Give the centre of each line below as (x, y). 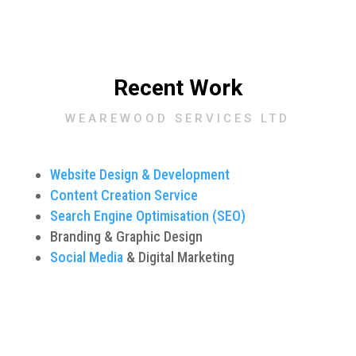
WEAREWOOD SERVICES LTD (178, 118)
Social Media (86, 257)
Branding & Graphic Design (126, 236)
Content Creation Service (124, 195)
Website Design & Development (139, 174)
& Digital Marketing (178, 257)
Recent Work (178, 87)
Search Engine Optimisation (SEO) (147, 215)
